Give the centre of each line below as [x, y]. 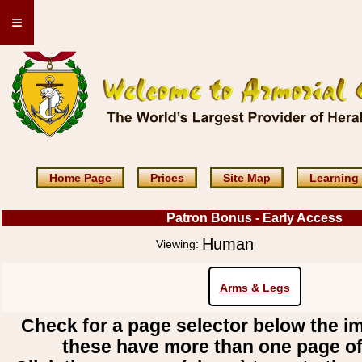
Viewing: [177, 244]
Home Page [80, 178]
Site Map [247, 178]
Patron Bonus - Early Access [255, 218]
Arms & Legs [255, 288]
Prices [167, 178]
